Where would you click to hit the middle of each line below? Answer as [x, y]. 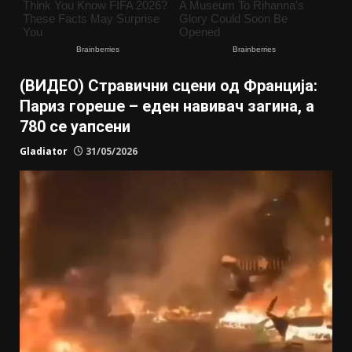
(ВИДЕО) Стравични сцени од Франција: [169, 86]
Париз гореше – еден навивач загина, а [167, 106]
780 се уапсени [75, 127]
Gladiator [44, 152]
